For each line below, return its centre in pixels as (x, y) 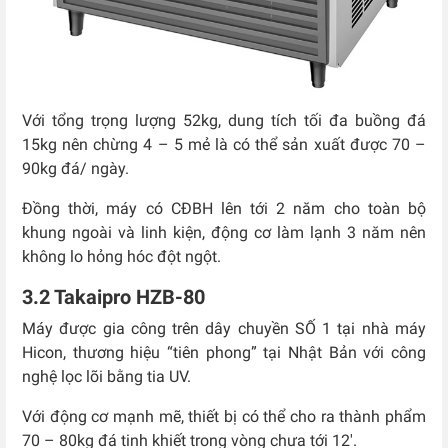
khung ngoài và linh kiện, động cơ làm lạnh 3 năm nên (224, 233)
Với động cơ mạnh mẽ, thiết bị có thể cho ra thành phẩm (224, 417)
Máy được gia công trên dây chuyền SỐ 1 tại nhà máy (224, 329)
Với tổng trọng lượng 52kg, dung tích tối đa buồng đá (224, 121)
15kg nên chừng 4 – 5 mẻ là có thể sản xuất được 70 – (224, 145)
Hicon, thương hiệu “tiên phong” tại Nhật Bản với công (224, 353)
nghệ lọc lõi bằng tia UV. (106, 377)
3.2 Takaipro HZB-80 (113, 297)
